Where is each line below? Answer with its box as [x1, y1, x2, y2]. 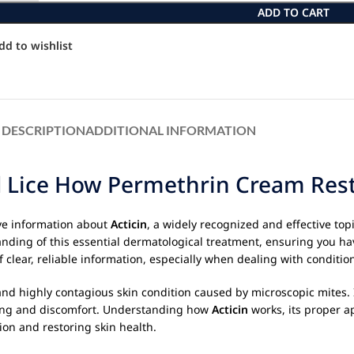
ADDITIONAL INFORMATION [85, 122, 256, 137]
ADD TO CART [258, 5, 330, 20]
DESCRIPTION [2, 122, 85, 137]
